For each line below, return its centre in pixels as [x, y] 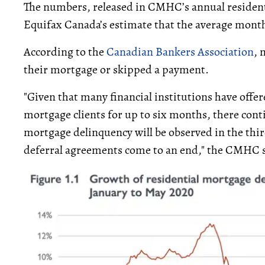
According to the [65, 52]
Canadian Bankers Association [180, 52]
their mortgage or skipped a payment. [116, 70]
